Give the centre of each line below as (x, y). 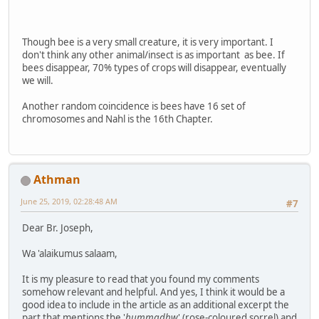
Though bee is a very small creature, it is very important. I (148, 42)
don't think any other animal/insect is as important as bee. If (153, 54)
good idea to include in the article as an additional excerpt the (156, 305)
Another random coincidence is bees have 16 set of (134, 106)
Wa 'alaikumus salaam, (70, 254)
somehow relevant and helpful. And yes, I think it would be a (153, 292)
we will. (38, 80)
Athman (57, 180)
